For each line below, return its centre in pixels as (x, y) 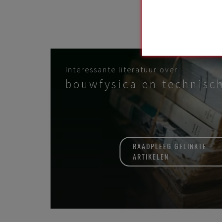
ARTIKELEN (151, 157)
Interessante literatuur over (122, 70)
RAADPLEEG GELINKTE (169, 146)
